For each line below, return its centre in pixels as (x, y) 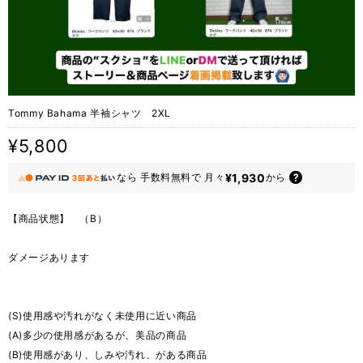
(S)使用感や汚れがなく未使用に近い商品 (102, 315)
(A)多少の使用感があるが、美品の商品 (98, 335)
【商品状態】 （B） (58, 218)
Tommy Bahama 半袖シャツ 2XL (90, 113)
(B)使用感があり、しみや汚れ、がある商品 (108, 354)
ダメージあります (49, 257)
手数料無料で (171, 177)
